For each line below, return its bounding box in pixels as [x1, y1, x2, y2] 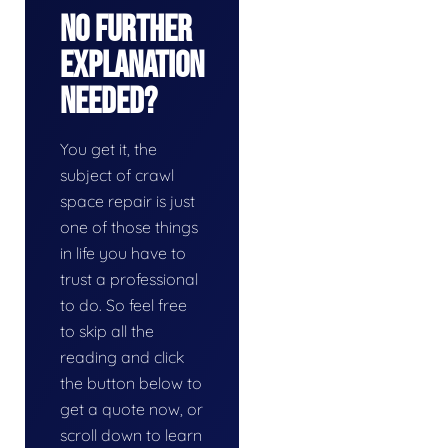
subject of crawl [60, 164, 174, 185]
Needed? [60, 80, 157, 124]
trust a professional [60, 268, 198, 289]
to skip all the [60, 320, 154, 341]
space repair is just [60, 190, 195, 211]
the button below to [60, 372, 202, 393]
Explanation [60, 44, 204, 88]
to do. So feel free [60, 294, 187, 315]
